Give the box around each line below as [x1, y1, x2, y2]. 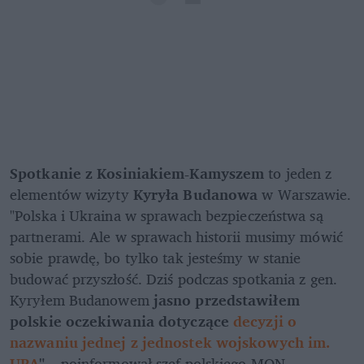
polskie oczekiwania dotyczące [10, 309, 234, 334]
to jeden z [264, 161, 332, 186]
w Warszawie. [262, 182, 352, 207]
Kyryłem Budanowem [10, 288, 154, 313]
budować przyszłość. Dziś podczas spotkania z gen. [10, 266, 337, 292]
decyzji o [233, 309, 297, 334]
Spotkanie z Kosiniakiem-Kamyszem [10, 161, 265, 186]
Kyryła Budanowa [132, 182, 262, 207]
